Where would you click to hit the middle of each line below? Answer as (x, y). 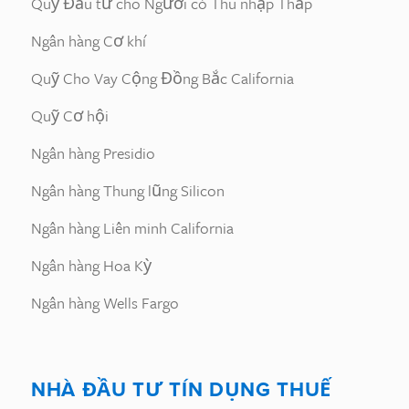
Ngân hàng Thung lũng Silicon (128, 190)
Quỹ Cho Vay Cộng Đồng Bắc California (163, 78)
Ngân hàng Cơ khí (89, 41)
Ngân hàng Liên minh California (132, 228)
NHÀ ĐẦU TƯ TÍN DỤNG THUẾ (181, 389)
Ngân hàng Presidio (93, 153)
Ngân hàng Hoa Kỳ (91, 265)
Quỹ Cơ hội (70, 115)
